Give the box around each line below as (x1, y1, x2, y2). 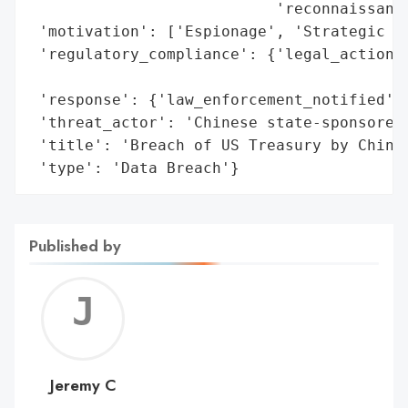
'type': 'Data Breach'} (30, 158, 240, 177)
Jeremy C (49, 372, 117, 397)
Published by (29, 233, 121, 258)
